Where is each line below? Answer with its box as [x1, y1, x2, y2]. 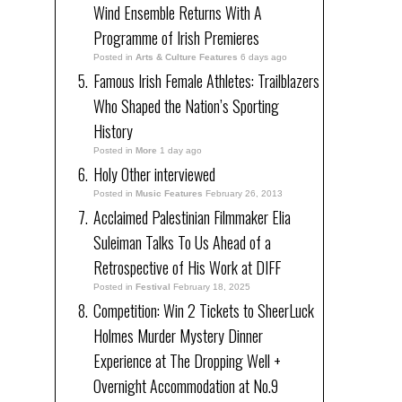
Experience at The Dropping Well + [93, 348, 281, 372]
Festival [135, 281, 170, 292]
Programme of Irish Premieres [93, 25, 259, 49]
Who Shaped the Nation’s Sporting [93, 93, 279, 118]
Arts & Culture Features [135, 51, 238, 62]
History [93, 118, 133, 143]
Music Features [135, 188, 203, 198]
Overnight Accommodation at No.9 [93, 373, 278, 398]
